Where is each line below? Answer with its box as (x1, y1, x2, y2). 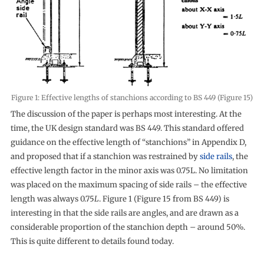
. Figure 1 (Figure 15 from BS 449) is (98, 193, 229, 204)
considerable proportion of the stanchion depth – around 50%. (10, 222, 245, 232)
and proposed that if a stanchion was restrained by (10, 151, 200, 161)
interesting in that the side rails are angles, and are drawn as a (10, 207, 239, 218)
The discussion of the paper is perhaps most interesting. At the (10, 108, 242, 119)
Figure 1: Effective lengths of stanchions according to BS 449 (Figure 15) (11, 93, 253, 102)
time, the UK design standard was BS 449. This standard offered (10, 123, 244, 133)
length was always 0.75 (10, 193, 94, 204)
